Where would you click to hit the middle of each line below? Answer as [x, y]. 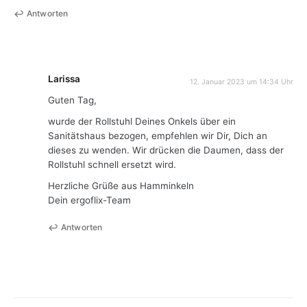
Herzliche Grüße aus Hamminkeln [121, 185]
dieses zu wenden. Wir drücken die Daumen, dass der [166, 150]
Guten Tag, [72, 100]
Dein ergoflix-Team [89, 200]
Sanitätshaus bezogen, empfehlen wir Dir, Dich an [158, 135]
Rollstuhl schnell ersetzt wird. [112, 164]
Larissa [64, 79]
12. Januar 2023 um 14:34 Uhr [242, 82]
